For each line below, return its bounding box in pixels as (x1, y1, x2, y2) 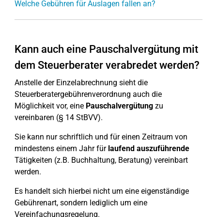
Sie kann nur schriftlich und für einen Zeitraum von (15, 132, 187, 141)
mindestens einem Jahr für (15, 144, 108, 153)
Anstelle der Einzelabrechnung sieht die (15, 78, 148, 87)
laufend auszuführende (108, 144, 189, 153)
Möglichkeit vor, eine (15, 101, 86, 110)
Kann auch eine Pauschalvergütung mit (15, 43, 198, 55)
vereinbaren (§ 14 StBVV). (15, 113, 103, 122)
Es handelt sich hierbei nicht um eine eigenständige (15, 186, 189, 196)
